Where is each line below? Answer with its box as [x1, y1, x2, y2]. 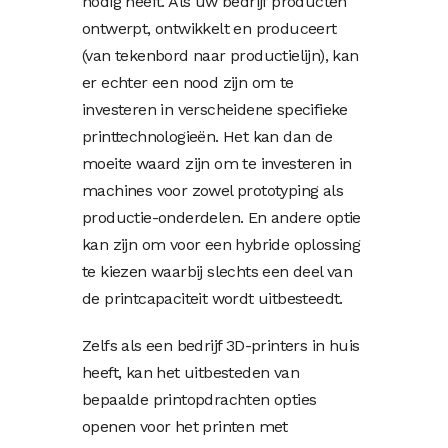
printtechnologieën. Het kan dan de [82, 126, 333, 146]
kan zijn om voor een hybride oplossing [82, 234, 361, 254]
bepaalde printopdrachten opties [82, 389, 317, 409]
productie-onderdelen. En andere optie [82, 207, 361, 227]
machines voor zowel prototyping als [82, 180, 343, 200]
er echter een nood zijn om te [82, 72, 294, 92]
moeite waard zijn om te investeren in [82, 153, 352, 173]
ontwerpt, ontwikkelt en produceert [82, 18, 337, 38]
